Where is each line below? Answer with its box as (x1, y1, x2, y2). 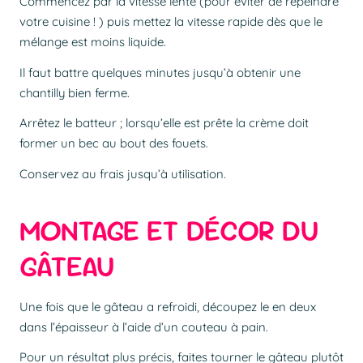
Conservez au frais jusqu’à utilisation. (19, 165, 226, 181)
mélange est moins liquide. (19, 34, 166, 50)
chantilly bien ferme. (19, 84, 130, 100)
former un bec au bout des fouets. (19, 135, 208, 152)
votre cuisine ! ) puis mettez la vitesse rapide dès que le (19, 14, 322, 30)
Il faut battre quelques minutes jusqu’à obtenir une (19, 64, 301, 80)
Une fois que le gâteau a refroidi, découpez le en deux (19, 298, 316, 314)
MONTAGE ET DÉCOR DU (19, 211, 318, 250)
